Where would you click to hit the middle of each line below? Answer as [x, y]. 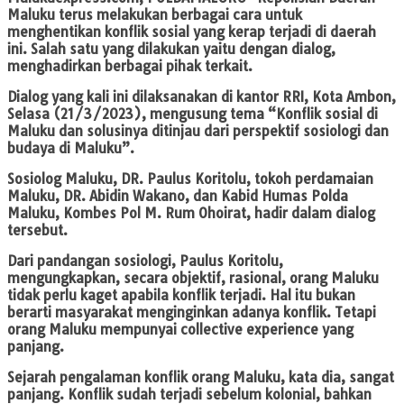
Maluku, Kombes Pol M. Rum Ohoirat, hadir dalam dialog [191, 214]
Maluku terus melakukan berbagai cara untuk [155, 15]
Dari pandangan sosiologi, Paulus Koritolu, [145, 262]
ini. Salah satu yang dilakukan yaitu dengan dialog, [171, 50]
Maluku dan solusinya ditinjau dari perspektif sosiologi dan [198, 132]
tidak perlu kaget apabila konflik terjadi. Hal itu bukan [181, 296]
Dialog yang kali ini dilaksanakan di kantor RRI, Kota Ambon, [202, 97]
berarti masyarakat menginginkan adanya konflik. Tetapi [192, 313]
